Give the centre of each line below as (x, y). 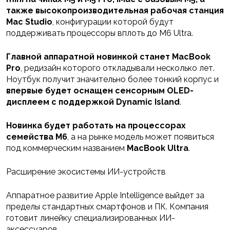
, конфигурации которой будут (113, 22)
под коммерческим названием (66, 148)
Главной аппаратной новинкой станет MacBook (108, 57)
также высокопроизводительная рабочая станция (115, 11)
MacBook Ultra (158, 148)
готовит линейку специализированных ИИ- (91, 218)
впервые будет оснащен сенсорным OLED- (100, 91)
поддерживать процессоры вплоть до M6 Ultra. (100, 33)
